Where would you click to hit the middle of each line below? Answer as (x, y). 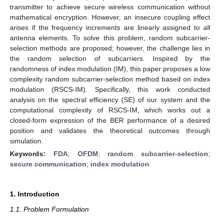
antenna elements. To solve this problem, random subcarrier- (110, 38)
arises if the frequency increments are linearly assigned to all (110, 27)
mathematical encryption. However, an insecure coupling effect (110, 17)
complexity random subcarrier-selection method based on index (110, 79)
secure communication (48, 164)
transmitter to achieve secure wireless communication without (110, 7)
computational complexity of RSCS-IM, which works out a (110, 110)
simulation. (27, 141)
